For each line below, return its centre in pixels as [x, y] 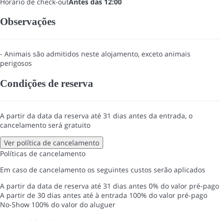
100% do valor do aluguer [73, 204]
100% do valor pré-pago [168, 195]
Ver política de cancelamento [52, 142]
